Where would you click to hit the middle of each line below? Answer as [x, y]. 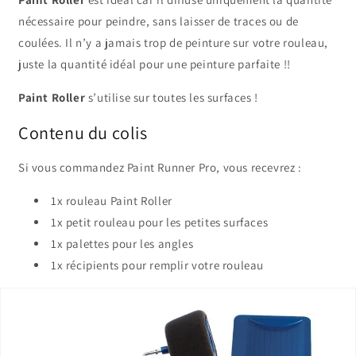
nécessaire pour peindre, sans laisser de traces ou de [159, 21]
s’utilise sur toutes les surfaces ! [172, 97]
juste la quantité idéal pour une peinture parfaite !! [155, 64]
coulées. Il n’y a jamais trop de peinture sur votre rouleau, [174, 42]
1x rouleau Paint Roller [112, 201]
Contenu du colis [83, 132]
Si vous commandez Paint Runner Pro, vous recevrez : [160, 168]
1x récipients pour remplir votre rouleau [157, 265]
